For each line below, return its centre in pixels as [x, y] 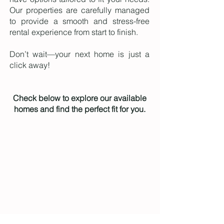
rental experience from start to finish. [74, 32]
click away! [30, 65]
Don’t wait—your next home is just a [79, 54]
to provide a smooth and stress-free [79, 21]
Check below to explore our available [79, 98]
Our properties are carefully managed [79, 10]
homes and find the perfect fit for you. [79, 109]
